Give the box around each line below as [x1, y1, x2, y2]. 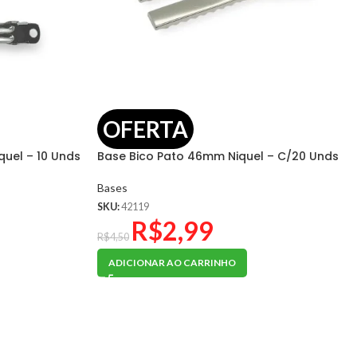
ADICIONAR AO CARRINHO [108, 257, 236, 269]
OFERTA [103, 115, 188, 143]
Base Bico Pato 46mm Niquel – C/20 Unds [97, 148, 339, 164]
